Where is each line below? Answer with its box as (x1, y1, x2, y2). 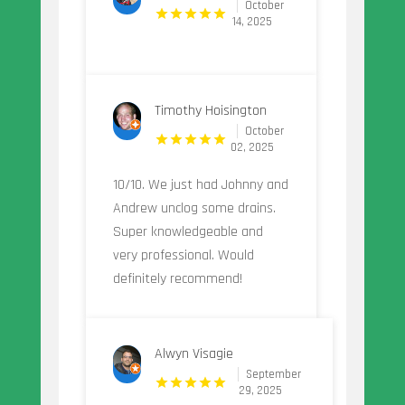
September (245, 367, 301, 382)
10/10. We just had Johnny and (112, 175, 288, 195)
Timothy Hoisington (154, 101, 267, 121)
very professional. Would (112, 246, 254, 266)
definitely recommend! (112, 269, 242, 289)
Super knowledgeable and (112, 222, 263, 242)
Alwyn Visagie (155, 344, 234, 364)
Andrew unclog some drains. (112, 199, 276, 219)
